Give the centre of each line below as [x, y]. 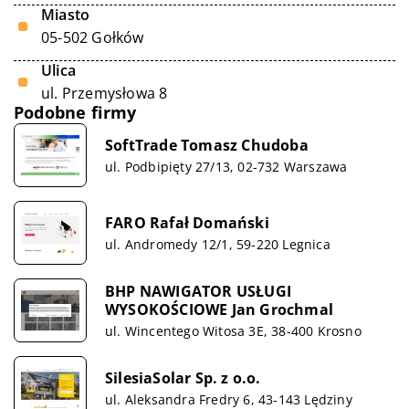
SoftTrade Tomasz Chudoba [207, 145]
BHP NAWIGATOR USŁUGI [198, 291]
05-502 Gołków [93, 37]
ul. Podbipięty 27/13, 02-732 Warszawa [226, 166]
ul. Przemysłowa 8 [105, 93]
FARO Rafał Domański [187, 222]
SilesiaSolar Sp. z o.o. [183, 378]
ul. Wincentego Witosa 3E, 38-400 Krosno [233, 330]
